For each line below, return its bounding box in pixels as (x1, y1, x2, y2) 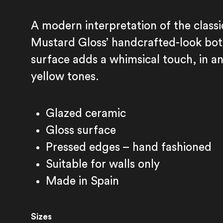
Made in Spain (46, 175, 119, 187)
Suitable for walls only (46, 158, 160, 170)
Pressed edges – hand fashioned (46, 141, 212, 153)
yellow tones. (31, 71, 100, 82)
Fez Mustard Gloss (70, 173, 167, 185)
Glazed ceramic (46, 108, 126, 119)
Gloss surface (46, 124, 116, 136)
